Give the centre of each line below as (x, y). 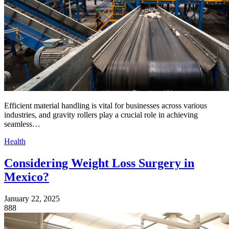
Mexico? (27, 177)
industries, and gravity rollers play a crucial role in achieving (101, 114)
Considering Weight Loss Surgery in (99, 163)
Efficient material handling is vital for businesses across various (106, 105)
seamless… (22, 124)
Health (15, 141)
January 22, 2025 (32, 198)
